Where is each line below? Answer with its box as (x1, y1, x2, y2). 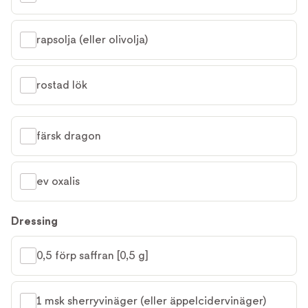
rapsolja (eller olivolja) (36, 33, 148, 47)
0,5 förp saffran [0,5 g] (36, 249, 148, 263)
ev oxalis (36, 175, 80, 188)
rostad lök (36, 78, 87, 92)
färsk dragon (36, 129, 101, 143)
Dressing (11, 214, 58, 228)
